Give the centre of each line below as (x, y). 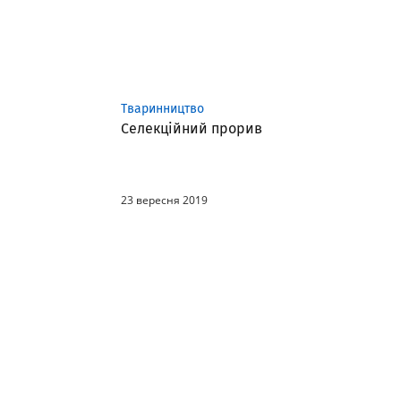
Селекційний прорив (192, 128)
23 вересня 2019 (164, 200)
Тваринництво (162, 109)
